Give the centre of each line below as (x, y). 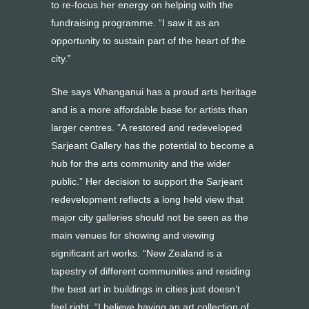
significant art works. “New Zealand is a (137, 253)
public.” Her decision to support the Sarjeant (147, 181)
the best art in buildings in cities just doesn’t (146, 289)
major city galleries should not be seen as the (150, 217)
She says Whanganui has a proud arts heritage (154, 92)
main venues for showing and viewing (133, 235)
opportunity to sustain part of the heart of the (148, 41)
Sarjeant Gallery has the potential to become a (152, 146)
